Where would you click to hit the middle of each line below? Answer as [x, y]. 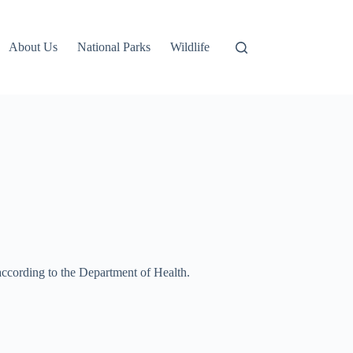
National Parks [114, 47]
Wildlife [190, 47]
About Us [33, 47]
